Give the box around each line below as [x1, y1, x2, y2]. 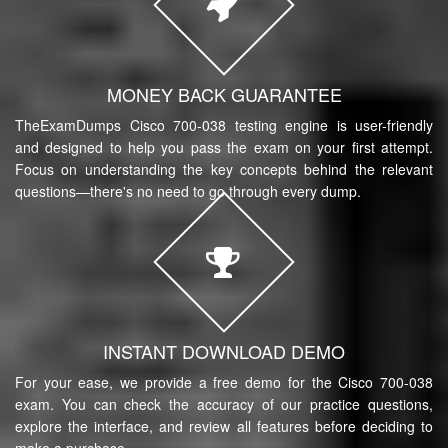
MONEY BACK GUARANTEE [106, 80, 342, 107]
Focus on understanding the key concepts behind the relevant [15, 158, 433, 179]
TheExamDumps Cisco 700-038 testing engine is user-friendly [15, 114, 433, 135]
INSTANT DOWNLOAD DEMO [103, 337, 345, 364]
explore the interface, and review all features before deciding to [15, 415, 433, 436]
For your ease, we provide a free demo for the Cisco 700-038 [15, 371, 433, 392]
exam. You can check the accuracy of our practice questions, [15, 393, 433, 414]
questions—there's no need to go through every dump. [15, 180, 361, 201]
